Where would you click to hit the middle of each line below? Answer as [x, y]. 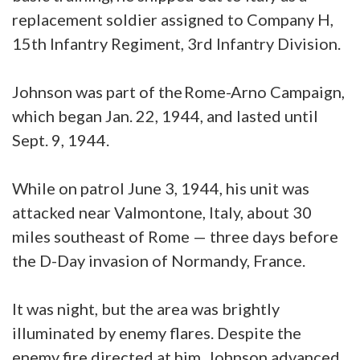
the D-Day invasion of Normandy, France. [159, 261]
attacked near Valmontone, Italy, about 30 [162, 213]
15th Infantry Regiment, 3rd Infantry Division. [176, 44]
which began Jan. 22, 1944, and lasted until [165, 116]
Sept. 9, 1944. [61, 140]
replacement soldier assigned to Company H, [173, 20]
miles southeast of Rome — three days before [175, 237]
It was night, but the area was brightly [146, 309]
